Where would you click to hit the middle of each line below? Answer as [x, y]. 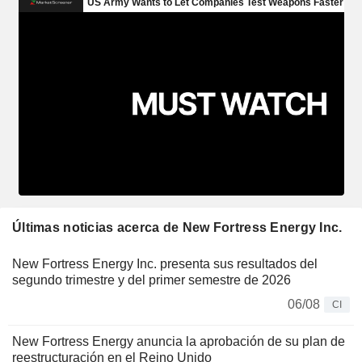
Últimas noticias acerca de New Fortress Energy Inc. [177, 227]
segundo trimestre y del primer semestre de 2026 [152, 280]
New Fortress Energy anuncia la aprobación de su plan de [179, 341]
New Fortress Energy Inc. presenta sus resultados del [165, 263]
